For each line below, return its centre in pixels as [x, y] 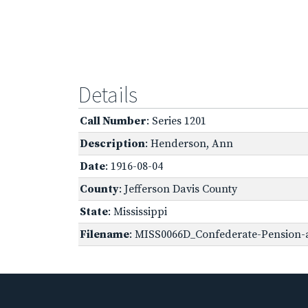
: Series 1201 [176, 121]
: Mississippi [137, 211]
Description [112, 143]
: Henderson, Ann [189, 143]
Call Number [113, 121]
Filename [104, 234]
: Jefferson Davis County [178, 189]
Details [108, 95]
